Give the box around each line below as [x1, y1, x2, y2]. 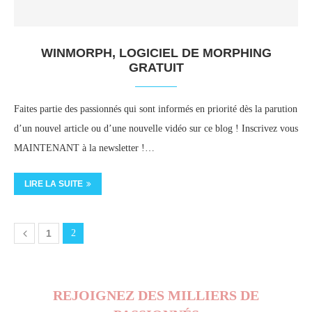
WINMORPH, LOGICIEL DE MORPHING [40, 46, 272, 60]
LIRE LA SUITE [24, 179, 83, 189]
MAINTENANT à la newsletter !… [14, 143, 155, 153]
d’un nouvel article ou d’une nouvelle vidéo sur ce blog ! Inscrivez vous [14, 123, 298, 134]
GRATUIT [128, 61, 184, 75]
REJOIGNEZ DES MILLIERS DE [53, 288, 259, 303]
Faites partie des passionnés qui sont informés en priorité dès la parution [14, 104, 297, 114]
